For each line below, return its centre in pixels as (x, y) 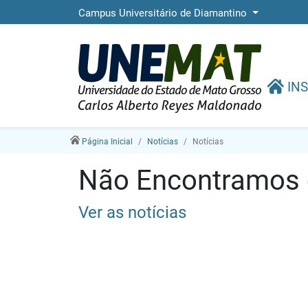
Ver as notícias (132, 212)
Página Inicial (107, 142)
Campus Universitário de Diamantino (164, 13)
